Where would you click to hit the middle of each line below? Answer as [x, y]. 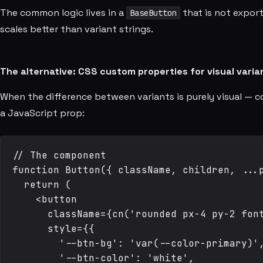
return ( [42, 185]
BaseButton [153, 13]
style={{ [53, 229]
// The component [59, 155]
